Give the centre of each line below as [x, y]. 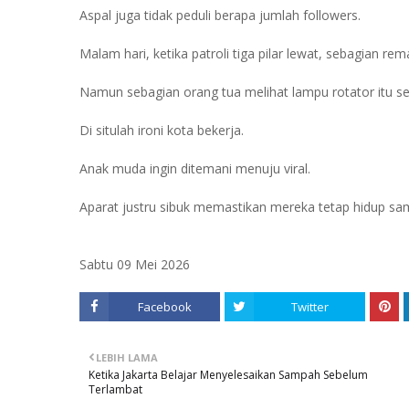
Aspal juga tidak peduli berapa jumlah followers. [220, 15]
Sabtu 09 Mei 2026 [135, 264]
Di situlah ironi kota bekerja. [162, 130]
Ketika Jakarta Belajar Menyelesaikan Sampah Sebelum [228, 375]
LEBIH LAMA [127, 357]
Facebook [164, 307]
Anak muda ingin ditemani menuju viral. [195, 168]
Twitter [309, 307]
